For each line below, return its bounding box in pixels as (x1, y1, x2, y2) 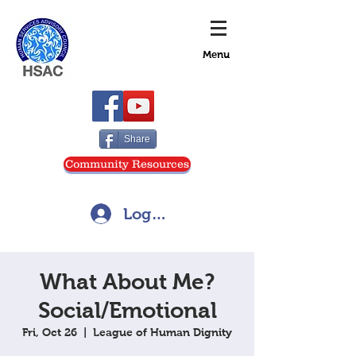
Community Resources (65, 157, 189, 170)
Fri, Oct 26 (22, 326, 77, 339)
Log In (123, 204, 172, 222)
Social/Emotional (37, 298, 217, 323)
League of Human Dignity (93, 326, 232, 339)
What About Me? (40, 269, 215, 294)
